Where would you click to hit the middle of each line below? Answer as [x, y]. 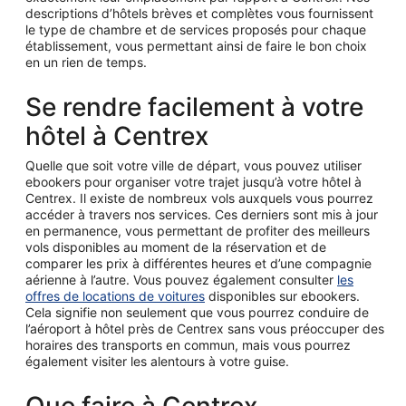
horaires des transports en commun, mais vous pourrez [188, 345]
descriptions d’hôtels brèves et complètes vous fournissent [199, 13]
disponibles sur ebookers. [282, 296]
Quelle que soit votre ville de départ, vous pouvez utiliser [193, 165]
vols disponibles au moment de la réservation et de [176, 247]
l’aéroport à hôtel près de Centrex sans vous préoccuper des [205, 329]
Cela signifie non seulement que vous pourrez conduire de [197, 312]
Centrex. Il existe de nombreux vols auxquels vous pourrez [199, 198]
